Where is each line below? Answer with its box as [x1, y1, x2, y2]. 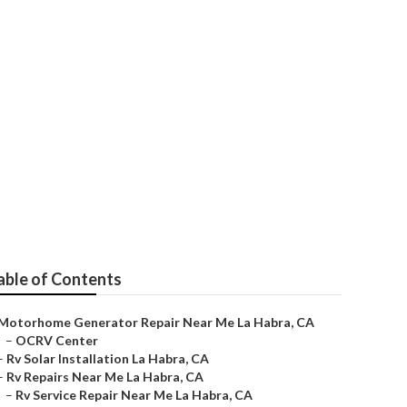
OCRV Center [15, 333, 98, 348]
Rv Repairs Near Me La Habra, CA [6, 369, 203, 384]
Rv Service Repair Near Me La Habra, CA [15, 387, 253, 402]
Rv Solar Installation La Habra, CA [6, 351, 209, 366]
